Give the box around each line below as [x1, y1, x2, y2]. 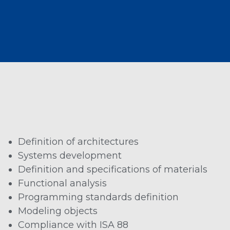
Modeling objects [18, 205, 98, 217]
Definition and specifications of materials [18, 164, 207, 176]
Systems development [18, 150, 122, 162]
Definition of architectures [18, 136, 139, 148]
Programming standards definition [18, 191, 179, 203]
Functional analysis [18, 178, 107, 189]
